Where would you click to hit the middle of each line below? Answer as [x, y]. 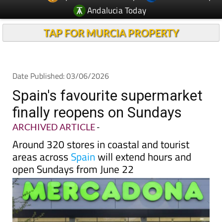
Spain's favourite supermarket [108, 96]
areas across [42, 157]
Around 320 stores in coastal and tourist [101, 144]
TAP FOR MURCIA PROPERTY [111, 33]
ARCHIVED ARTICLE [54, 127]
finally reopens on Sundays [97, 112]
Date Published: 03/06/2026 [61, 76]
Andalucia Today [117, 10]
